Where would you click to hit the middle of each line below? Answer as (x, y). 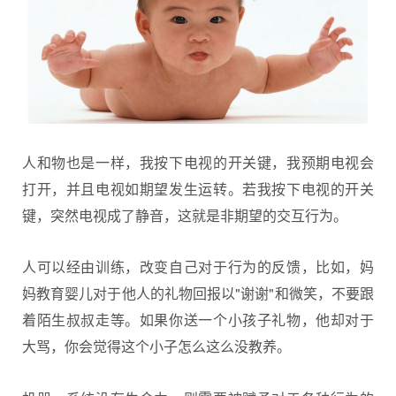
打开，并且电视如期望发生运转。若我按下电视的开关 (198, 188)
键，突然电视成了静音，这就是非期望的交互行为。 (185, 215)
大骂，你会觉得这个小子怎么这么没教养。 (156, 346)
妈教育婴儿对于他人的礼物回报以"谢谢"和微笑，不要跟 (198, 293)
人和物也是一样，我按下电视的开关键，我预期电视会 (198, 162)
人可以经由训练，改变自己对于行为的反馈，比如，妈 (198, 267)
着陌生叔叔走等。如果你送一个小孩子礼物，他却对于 (198, 320)
